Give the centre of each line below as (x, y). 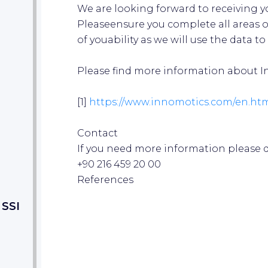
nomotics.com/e (201, 102)
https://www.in (125, 102)
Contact (98, 133)
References (105, 179)
